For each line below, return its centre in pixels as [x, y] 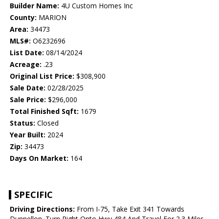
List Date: [27, 53]
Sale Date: [28, 88]
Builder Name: [34, 6]
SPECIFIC [33, 195]
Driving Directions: [42, 209]
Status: [22, 123]
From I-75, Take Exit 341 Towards [130, 209]
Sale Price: [28, 100]
